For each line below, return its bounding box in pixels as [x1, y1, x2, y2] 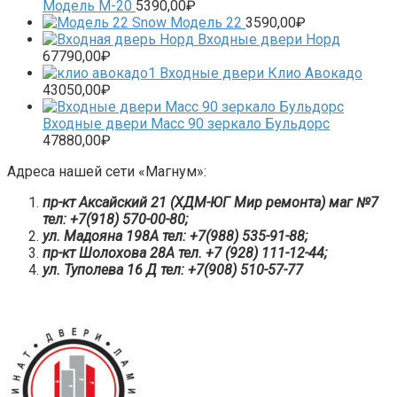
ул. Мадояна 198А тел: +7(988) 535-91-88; [43, 227, 307, 245]
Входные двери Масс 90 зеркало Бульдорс [43, 114, 330, 132]
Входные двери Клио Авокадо [160, 64, 362, 82]
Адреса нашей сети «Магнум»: [7, 162, 206, 180]
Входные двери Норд [198, 30, 340, 48]
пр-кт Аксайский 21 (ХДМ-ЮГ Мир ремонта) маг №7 [43, 193, 378, 211]
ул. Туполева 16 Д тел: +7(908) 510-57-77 [43, 261, 303, 278]
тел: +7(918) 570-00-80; [43, 210, 188, 228]
